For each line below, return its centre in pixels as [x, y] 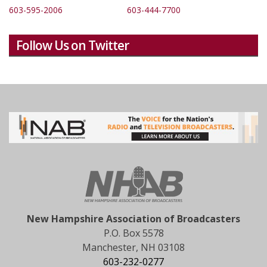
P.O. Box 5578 [133, 233]
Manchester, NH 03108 [133, 247]
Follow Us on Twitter [72, 45]
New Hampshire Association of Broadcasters [133, 218]
